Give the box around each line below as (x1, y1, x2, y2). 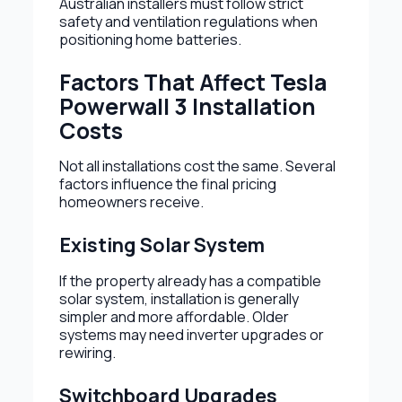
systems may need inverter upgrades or (58, 324, 324, 345)
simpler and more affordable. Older (58, 306, 289, 327)
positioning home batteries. (58, 29, 241, 49)
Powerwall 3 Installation (58, 91, 316, 121)
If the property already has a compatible (58, 270, 321, 291)
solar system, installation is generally (58, 288, 299, 309)
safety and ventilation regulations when (58, 11, 318, 31)
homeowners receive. (58, 191, 204, 212)
